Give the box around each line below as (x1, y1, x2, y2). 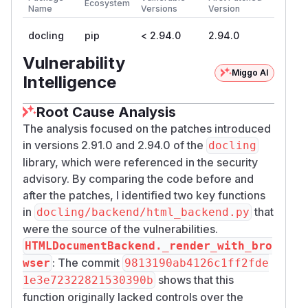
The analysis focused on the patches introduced (23, 121, 271, 135)
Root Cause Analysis (36, 103, 176, 120)
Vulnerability (23, 52, 125, 73)
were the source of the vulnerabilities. (23, 221, 218, 236)
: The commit (52, 255, 122, 269)
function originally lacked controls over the (23, 289, 243, 304)
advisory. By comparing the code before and (23, 171, 254, 186)
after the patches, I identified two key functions (23, 188, 265, 202)
